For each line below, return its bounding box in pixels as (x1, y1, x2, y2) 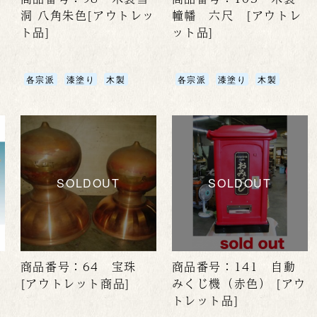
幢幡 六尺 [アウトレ (171, 6, 302, 25)
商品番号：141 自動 (171, 258, 296, 276)
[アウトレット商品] (20, 275, 131, 293)
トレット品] (171, 292, 240, 310)
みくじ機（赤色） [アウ (171, 275, 306, 293)
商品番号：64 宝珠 (20, 258, 137, 276)
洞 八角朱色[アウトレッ (20, 6, 156, 25)
